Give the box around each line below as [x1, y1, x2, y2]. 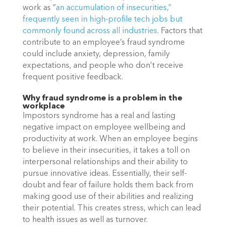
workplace [22, 102, 65, 111]
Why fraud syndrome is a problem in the [22, 94, 182, 103]
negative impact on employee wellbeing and [22, 124, 185, 132]
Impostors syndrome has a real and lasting [22, 112, 175, 121]
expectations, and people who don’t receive [22, 61, 183, 70]
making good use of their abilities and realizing [22, 193, 193, 201]
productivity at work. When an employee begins [22, 135, 198, 144]
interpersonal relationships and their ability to [22, 158, 188, 167]
